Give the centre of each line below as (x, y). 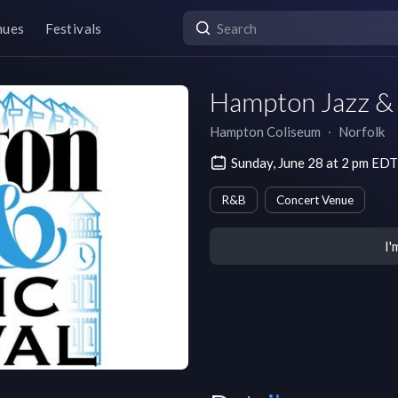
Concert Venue (315, 200)
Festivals (74, 28)
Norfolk (362, 131)
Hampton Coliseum (265, 131)
